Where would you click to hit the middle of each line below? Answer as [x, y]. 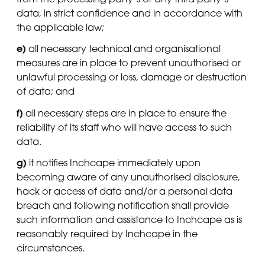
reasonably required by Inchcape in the [107, 233]
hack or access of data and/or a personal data [125, 191]
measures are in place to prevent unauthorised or [129, 63]
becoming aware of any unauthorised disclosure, [128, 177]
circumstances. [51, 248]
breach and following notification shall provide [123, 205]
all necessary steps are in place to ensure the [125, 113]
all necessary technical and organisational [123, 49]
